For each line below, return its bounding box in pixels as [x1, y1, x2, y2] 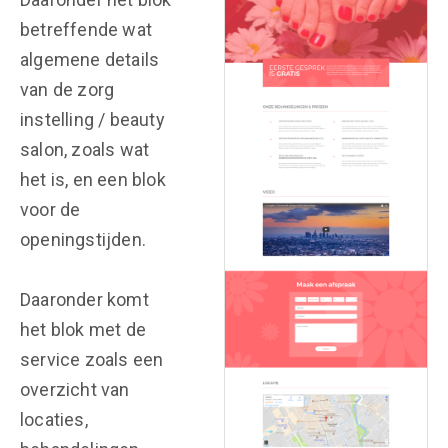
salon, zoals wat [20, 139, 150, 160]
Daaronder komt [20, 289, 149, 310]
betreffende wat [20, 19, 152, 40]
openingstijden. [20, 229, 146, 250]
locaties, [20, 409, 88, 430]
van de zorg [20, 79, 115, 100]
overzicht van [20, 379, 130, 400]
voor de [20, 199, 81, 220]
